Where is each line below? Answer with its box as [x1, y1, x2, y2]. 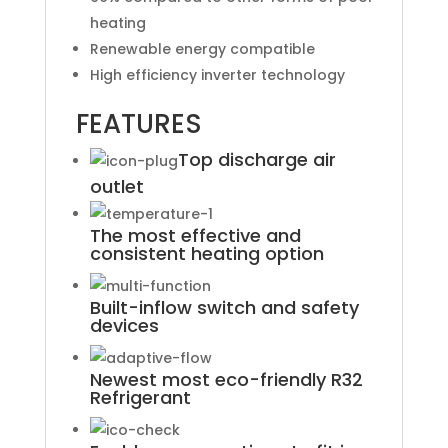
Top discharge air [177, 146, 336, 172]
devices [89, 312, 159, 338]
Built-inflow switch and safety [89, 294, 359, 320]
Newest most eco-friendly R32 [89, 366, 363, 392]
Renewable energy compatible [89, 38, 315, 59]
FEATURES [75, 105, 202, 142]
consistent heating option [89, 240, 324, 266]
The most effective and [89, 222, 301, 248]
